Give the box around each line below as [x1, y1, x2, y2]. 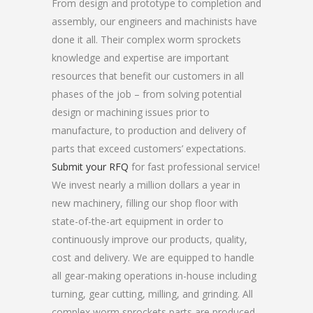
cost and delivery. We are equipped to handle [52, 251, 254, 264]
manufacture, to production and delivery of [52, 124, 246, 137]
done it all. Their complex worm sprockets [52, 33, 241, 46]
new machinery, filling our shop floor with [52, 196, 238, 210]
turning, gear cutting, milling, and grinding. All [52, 287, 253, 300]
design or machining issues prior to [52, 105, 210, 119]
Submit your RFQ [52, 160, 129, 173]
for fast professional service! [129, 160, 260, 173]
